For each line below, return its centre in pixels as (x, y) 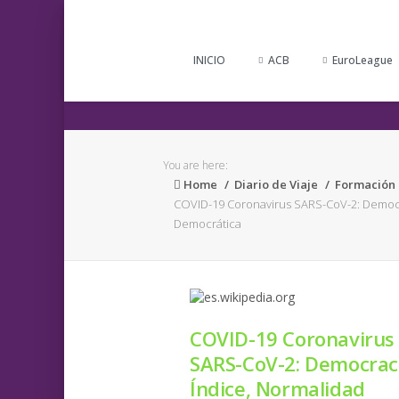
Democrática (208, 224)
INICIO (209, 60)
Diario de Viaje (276, 184)
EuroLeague (362, 60)
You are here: (195, 165)
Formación (365, 184)
